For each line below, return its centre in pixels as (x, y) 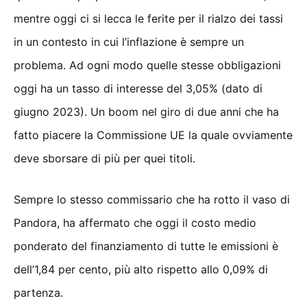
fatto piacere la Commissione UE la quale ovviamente (153, 135)
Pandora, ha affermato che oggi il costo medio (135, 223)
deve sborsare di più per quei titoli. (105, 159)
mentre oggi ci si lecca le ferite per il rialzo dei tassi (148, 19)
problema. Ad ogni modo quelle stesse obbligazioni (147, 65)
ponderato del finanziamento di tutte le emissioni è (146, 246)
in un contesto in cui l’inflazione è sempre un (129, 42)
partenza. (38, 293)
